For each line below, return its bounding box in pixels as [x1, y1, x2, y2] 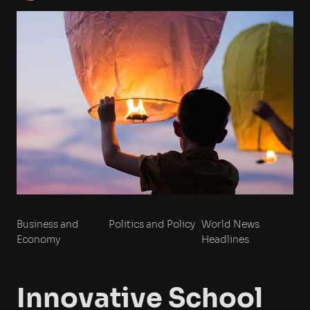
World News [201, 217, 259, 230]
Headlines [201, 232, 249, 246]
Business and [17, 217, 79, 230]
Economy [17, 232, 60, 246]
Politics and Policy [109, 217, 196, 230]
